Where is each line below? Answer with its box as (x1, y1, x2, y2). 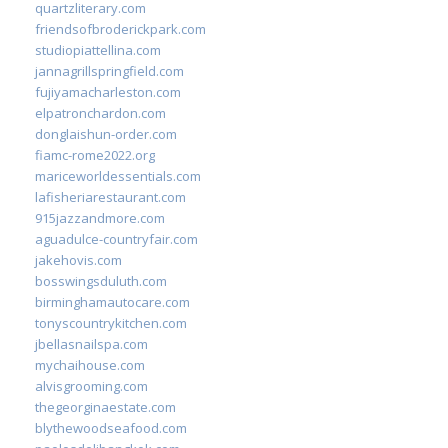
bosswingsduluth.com (35, 271, 167, 290)
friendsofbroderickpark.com (35, 19, 206, 38)
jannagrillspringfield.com (35, 61, 184, 80)
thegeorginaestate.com (35, 397, 176, 416)
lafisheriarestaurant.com (35, 187, 186, 206)
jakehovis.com (35, 250, 122, 269)
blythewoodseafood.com (35, 418, 187, 437)
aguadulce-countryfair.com (35, 229, 198, 248)
